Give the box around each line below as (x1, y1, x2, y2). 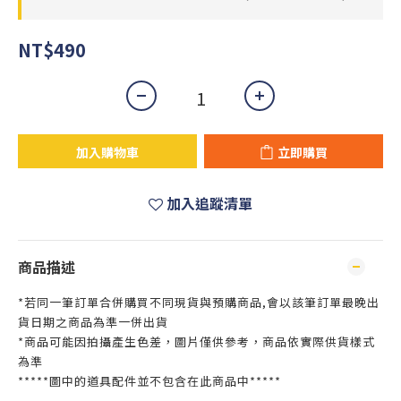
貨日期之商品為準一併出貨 (18, 313, 168, 330)
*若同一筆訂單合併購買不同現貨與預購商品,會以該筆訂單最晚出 (18, 294, 380, 311)
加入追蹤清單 (166, 192, 252, 214)
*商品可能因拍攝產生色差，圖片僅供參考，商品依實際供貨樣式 (18, 333, 375, 350)
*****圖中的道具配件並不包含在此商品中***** (18, 372, 281, 389)
